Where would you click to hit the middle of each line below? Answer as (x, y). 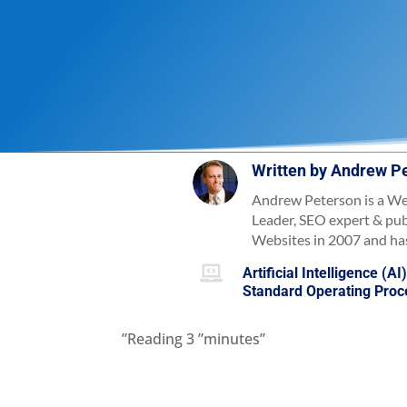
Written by (292, 170)
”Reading (153, 339)
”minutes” (232, 339)
